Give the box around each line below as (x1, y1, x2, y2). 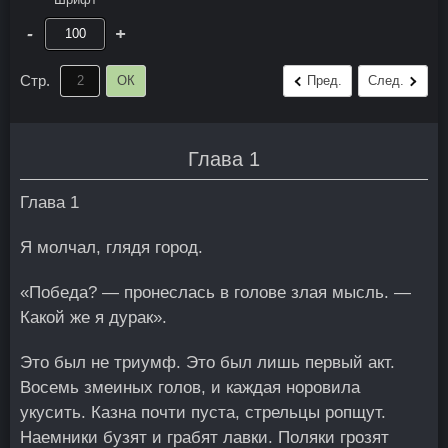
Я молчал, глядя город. (20, 238, 203, 257)
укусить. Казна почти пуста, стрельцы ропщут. (20, 403, 386, 422)
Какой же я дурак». (20, 308, 167, 327)
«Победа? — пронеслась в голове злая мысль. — (20, 283, 411, 302)
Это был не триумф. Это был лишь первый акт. (20, 353, 395, 372)
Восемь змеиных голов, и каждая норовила (20, 378, 360, 397)
